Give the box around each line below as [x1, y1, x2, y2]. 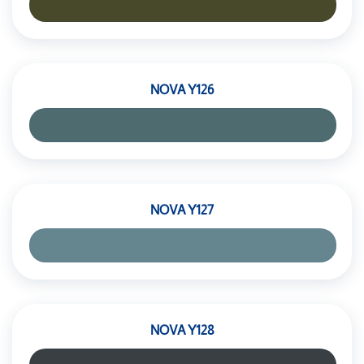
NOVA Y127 [150, 203, 214, 217]
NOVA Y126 [150, 83, 214, 97]
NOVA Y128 [149, 323, 214, 337]
